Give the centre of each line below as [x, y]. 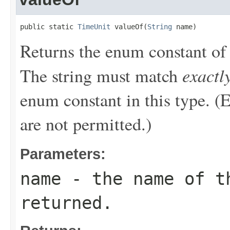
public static [49, 27]
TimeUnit [94, 27]
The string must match [101, 75]
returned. [66, 203]
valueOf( [129, 27]
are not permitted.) [86, 124]
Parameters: [63, 154]
